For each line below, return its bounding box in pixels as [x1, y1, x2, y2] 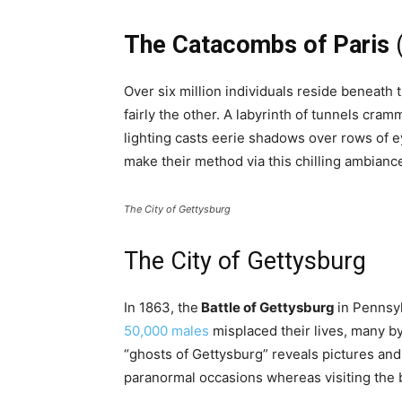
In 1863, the [124, 299, 198, 317]
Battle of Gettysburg [198, 299, 337, 317]
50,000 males [124, 322, 209, 340]
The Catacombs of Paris [124, 31, 389, 60]
